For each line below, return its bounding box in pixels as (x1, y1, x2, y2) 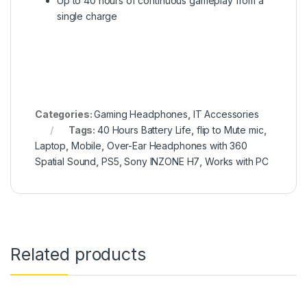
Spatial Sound (35, 155, 97, 167)
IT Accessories (193, 108, 259, 120)
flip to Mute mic (196, 123, 264, 136)
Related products (10, 243, 146, 265)
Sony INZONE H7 (124, 155, 200, 167)
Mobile (71, 139, 102, 151)
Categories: (35, 108, 95, 120)
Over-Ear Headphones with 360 (106, 139, 247, 151)
